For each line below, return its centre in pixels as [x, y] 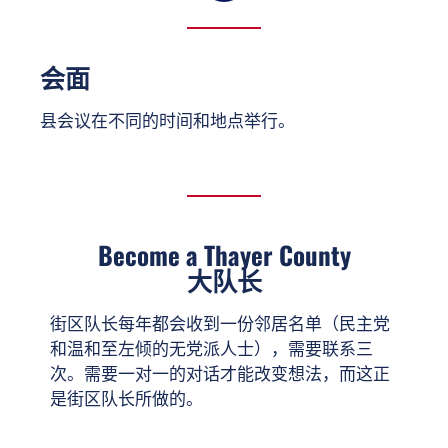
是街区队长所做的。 [129, 399]
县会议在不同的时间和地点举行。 [170, 121]
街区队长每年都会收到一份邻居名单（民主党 [220, 324]
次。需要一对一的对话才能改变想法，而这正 [220, 374]
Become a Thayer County [224, 255]
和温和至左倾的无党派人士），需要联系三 [211, 349]
